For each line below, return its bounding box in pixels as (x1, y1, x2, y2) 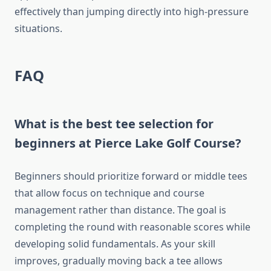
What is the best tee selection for (15, 116, 214, 132)
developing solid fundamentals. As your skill (15, 237, 215, 251)
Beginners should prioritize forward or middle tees (15, 169, 247, 183)
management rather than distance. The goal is (15, 203, 226, 217)
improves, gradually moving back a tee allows (15, 254, 223, 268)
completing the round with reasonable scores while (15, 220, 250, 234)
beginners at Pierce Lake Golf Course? (15, 135, 241, 152)
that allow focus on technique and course (15, 186, 204, 200)
